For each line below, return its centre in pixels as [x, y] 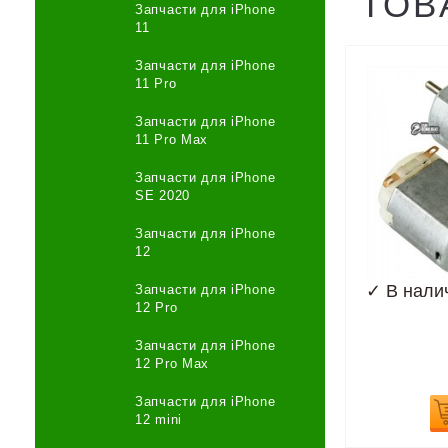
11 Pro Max [171, 139]
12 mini [158, 419]
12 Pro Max [172, 363]
